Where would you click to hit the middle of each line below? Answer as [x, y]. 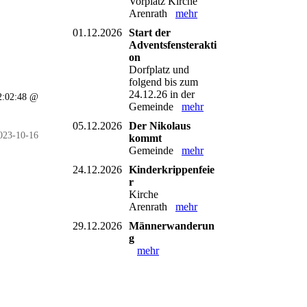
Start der [150, 32]
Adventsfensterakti [173, 45]
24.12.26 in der [162, 94]
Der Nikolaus [160, 125]
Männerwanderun [172, 225]
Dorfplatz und [159, 69]
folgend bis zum [163, 82]
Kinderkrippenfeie [172, 169]
